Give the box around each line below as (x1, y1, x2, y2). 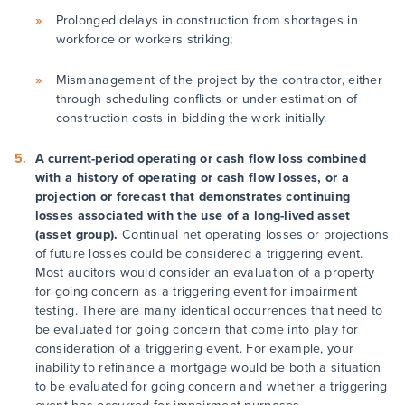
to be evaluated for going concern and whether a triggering (34, 377, 388, 397)
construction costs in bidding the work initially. (55, 108, 327, 128)
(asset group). (34, 225, 118, 245)
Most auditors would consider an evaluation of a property (34, 263, 375, 283)
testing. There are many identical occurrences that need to (34, 301, 383, 321)
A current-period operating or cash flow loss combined (34, 149, 366, 169)
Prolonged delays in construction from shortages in (55, 11, 358, 31)
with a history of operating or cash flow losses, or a (34, 168, 349, 188)
